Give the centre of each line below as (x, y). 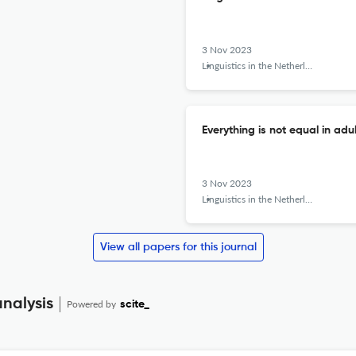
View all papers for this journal (178, 247)
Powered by (93, 304)
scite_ (135, 304)
